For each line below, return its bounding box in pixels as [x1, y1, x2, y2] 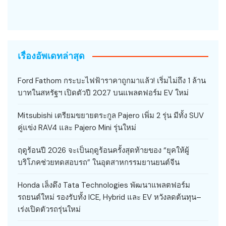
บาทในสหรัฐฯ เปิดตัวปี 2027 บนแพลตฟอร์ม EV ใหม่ [18, 88, 191, 98]
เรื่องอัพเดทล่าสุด [18, 50, 85, 62]
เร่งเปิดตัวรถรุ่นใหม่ [18, 204, 81, 215]
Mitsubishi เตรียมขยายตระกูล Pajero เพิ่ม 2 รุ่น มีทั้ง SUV [18, 110, 204, 121]
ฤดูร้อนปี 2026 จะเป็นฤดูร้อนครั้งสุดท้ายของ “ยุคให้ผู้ [18, 145, 189, 156]
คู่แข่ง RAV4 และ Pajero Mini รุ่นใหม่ [18, 123, 136, 133]
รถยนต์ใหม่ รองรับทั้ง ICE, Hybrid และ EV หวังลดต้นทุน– [18, 192, 201, 203]
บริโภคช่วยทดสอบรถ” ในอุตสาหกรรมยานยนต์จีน [18, 157, 180, 168]
